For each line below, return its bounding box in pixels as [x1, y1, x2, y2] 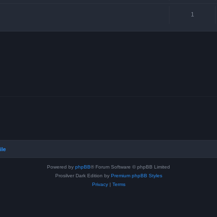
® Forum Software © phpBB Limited [91, 164, 170, 170]
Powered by [47, 164, 75, 170]
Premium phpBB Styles [110, 173, 162, 178]
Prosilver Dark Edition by [55, 173, 111, 178]
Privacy [92, 182, 108, 187]
